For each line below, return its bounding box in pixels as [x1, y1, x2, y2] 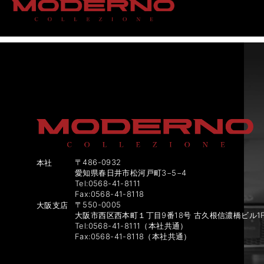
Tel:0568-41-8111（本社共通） [75, 221, 196, 231]
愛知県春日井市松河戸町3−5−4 [75, 168, 187, 178]
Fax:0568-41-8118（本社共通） [75, 232, 192, 242]
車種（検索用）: [60, 4, 238, 33]
